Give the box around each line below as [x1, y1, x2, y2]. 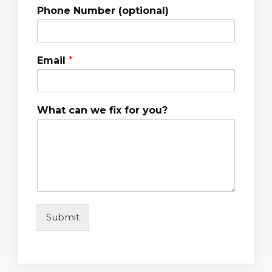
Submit [46, 211, 80, 223]
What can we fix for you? [37, 104, 168, 117]
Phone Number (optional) [37, 5, 169, 17]
